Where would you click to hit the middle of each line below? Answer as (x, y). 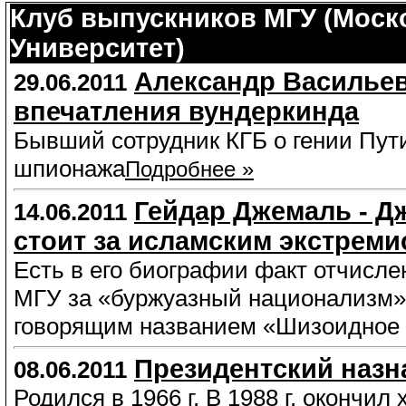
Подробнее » (189, 169)
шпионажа (69, 169)
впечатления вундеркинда (186, 111)
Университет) (97, 48)
